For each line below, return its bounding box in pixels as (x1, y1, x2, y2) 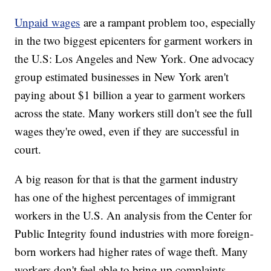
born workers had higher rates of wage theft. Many (15, 244, 249, 260)
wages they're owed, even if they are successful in (15, 123, 240, 139)
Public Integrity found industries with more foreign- (15, 226, 254, 241)
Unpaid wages (15, 15, 80, 30)
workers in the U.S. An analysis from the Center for (15, 207, 252, 223)
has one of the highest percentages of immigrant (15, 189, 236, 205)
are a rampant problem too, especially (80, 15, 256, 30)
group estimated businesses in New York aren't (15, 69, 229, 85)
